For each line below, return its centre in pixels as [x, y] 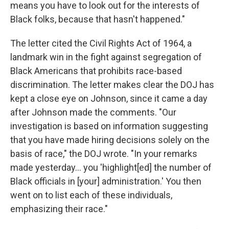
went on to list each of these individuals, [91, 195]
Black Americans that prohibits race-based [96, 71]
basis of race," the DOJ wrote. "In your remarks [104, 154]
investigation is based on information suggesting [109, 126]
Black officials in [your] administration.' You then [106, 181]
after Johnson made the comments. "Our [93, 112]
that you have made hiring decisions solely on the [110, 140]
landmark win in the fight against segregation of [106, 57]
